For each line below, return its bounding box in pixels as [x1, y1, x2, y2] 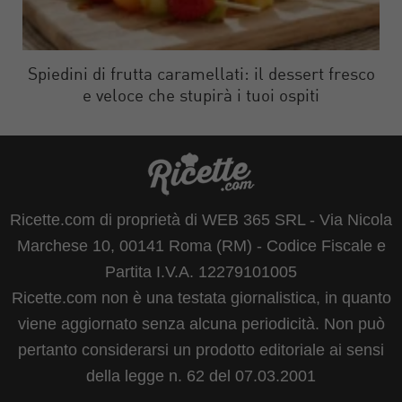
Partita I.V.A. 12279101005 [105, 262, 297, 281]
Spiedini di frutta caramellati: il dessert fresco [27, 66, 375, 84]
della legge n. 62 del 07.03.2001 [86, 366, 316, 385]
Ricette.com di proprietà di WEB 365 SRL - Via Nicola [10, 210, 392, 229]
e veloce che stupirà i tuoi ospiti [83, 88, 319, 106]
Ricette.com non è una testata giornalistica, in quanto [11, 288, 391, 307]
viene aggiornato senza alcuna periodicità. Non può [17, 314, 385, 333]
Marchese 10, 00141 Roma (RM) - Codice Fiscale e [16, 236, 386, 255]
